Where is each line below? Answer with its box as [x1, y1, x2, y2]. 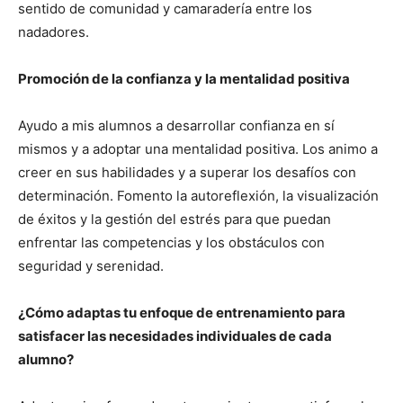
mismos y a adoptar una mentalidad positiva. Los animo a [18, 140, 378, 158]
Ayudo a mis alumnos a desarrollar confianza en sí [18, 117, 335, 135]
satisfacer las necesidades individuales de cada [18, 327, 332, 345]
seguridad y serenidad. [18, 257, 164, 275]
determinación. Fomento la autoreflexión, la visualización [18, 187, 379, 205]
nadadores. [18, 23, 89, 41]
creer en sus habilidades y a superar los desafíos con [18, 164, 356, 182]
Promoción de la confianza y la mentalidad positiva [18, 70, 350, 88]
